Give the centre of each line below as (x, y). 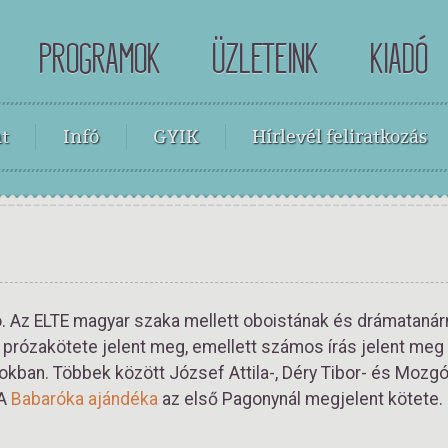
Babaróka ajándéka (84, 399)
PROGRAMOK (99, 59)
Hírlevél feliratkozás (340, 136)
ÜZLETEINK (266, 59)
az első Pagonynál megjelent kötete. (300, 399)
